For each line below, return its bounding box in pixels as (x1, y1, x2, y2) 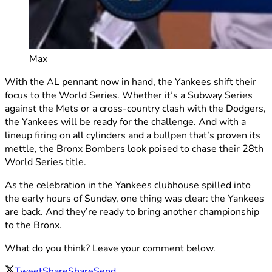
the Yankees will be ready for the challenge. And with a (5, 115, 246, 129)
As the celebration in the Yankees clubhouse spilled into (5, 178, 251, 192)
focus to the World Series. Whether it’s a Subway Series (5, 89, 253, 103)
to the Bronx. (5, 219, 62, 233)
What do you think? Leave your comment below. (5, 242, 216, 256)
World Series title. (5, 155, 86, 169)
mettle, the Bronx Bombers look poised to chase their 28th (5, 142, 263, 156)
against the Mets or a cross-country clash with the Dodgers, (5, 102, 266, 116)
